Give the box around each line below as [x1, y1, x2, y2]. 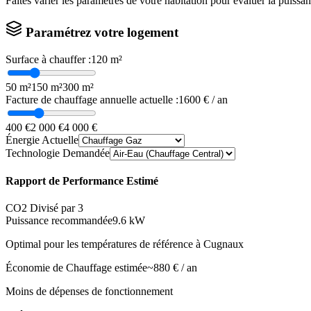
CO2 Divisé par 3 [6, 202, 83, 215]
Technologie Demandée [6, 146, 110, 159]
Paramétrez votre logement [22, 24, 178, 40]
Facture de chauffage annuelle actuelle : [6, 93, 178, 106]
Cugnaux [203, 238, 244, 251]
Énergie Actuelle [6, 133, 78, 146]
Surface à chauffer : [6, 53, 91, 65]
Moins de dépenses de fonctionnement [6, 285, 173, 298]
